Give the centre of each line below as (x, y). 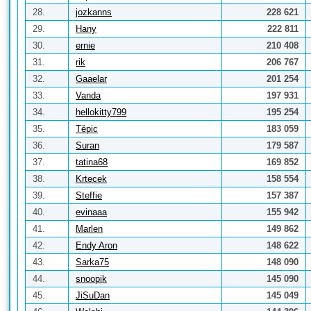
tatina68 (92, 162)
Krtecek (91, 179)
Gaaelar (91, 79)
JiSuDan (93, 295)
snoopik (91, 279)
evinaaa (91, 212)
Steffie (89, 195)
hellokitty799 (101, 112)
